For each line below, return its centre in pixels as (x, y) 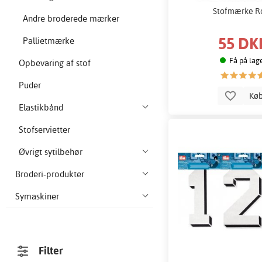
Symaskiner (37, 196)
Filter (51, 251)
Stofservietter (45, 130)
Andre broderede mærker (71, 19)
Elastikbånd (41, 108)
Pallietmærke (48, 41)
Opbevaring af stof (55, 63)
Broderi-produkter (50, 174)
